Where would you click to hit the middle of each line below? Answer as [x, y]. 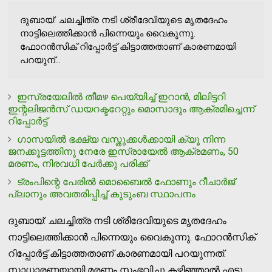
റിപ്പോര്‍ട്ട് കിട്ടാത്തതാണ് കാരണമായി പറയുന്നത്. [117, 253]
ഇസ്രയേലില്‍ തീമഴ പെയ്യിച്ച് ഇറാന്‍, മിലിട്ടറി [121, 97]
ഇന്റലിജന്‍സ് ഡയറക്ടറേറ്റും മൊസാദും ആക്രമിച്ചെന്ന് [131, 109]
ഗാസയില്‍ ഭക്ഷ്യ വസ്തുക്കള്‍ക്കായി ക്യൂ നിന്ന [121, 139]
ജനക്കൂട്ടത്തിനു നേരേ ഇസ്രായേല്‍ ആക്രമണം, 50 [124, 151]
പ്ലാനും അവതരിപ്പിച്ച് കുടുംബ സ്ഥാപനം [102, 194]
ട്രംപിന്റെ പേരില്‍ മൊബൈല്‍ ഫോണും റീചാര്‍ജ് [126, 182]
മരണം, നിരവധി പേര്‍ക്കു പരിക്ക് [78, 163]
